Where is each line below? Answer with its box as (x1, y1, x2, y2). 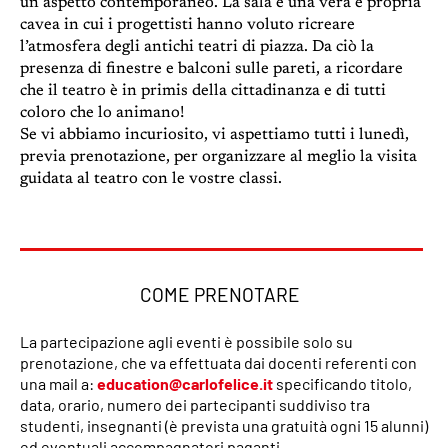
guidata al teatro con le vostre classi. (20, 170, 282, 187)
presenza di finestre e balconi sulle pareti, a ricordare (20, 60, 403, 77)
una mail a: (20, 373, 97, 393)
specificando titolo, (273, 373, 412, 393)
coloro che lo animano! (20, 104, 184, 121)
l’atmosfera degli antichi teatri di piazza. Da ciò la (20, 38, 374, 55)
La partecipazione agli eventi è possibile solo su (20, 331, 353, 351)
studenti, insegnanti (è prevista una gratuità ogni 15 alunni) (20, 415, 428, 435)
